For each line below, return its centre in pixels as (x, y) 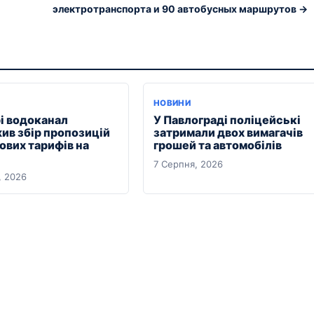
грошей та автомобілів (218, 145)
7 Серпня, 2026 (188, 164)
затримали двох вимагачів (228, 133)
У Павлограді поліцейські (227, 120)
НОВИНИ (172, 103)
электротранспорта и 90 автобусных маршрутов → (180, 9)
